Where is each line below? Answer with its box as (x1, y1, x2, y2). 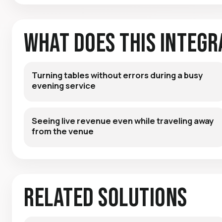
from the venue (32, 125, 94, 137)
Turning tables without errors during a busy (32, 69, 203, 81)
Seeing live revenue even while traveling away (32, 114, 214, 126)
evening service (32, 79, 96, 91)
